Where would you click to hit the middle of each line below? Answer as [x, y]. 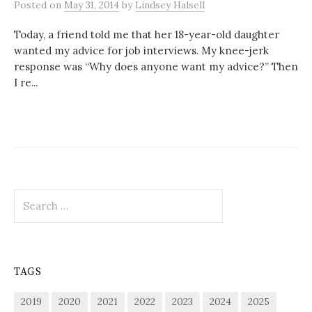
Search [31, 196]
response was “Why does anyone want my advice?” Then [156, 67]
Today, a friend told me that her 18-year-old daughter [147, 34]
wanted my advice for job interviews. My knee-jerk [141, 50]
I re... [26, 83]
